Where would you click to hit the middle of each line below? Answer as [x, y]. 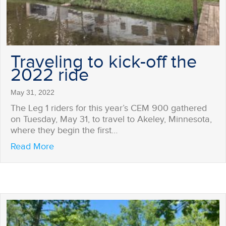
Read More [32, 147]
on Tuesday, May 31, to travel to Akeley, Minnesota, [111, 120]
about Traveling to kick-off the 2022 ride [133, 146]
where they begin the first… [64, 131]
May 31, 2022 [33, 93]
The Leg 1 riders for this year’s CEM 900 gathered [109, 108]
